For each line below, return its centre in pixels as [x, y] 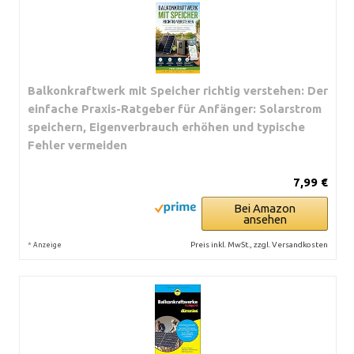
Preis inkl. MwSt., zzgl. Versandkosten [259, 245]
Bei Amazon [265, 208]
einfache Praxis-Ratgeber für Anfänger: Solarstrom [175, 109]
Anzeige [47, 245]
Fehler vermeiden [77, 145]
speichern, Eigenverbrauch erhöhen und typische [166, 127]
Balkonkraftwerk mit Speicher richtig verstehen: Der [178, 90]
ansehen [265, 219]
